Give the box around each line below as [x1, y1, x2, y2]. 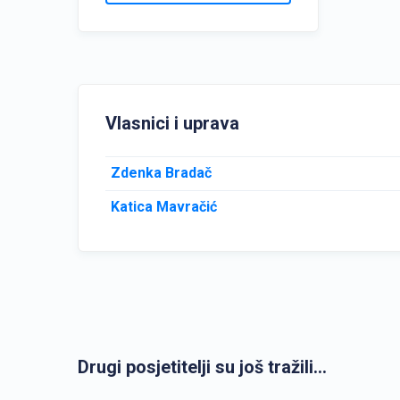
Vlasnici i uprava [105, 112, 239, 134]
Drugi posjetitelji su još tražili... [78, 356, 327, 378]
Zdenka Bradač [110, 164, 212, 181]
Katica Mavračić [110, 198, 217, 215]
